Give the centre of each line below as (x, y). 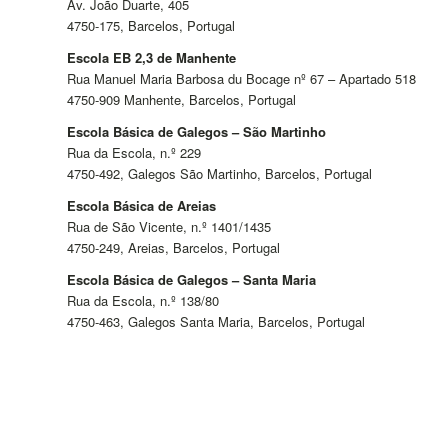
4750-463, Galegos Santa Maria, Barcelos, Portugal (216, 322)
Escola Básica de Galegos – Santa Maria (191, 280)
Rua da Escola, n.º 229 (134, 152)
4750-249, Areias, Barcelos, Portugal (173, 248)
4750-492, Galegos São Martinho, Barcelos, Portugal (219, 173)
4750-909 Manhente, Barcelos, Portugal (181, 99)
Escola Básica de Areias (141, 206)
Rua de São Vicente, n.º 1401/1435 (169, 227)
